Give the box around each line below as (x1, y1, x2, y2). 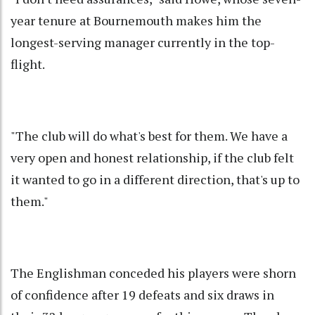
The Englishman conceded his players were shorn (11, 264, 296, 282)
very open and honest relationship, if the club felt (11, 149, 294, 167)
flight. (11, 56, 45, 73)
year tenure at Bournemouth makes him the (11, 12, 262, 30)
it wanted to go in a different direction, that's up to (11, 171, 300, 188)
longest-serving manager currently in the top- (11, 34, 275, 51)
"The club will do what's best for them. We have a (11, 127, 288, 145)
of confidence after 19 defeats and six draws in (11, 286, 274, 304)
